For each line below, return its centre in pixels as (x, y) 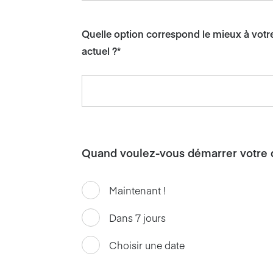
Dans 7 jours (138, 218)
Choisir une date (147, 245)
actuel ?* (101, 51)
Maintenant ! (138, 190)
